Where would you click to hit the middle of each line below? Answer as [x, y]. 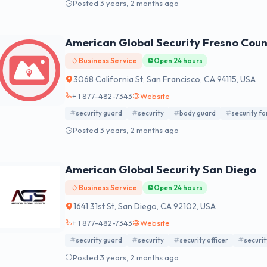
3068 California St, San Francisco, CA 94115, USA [164, 79]
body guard [198, 113]
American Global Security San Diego [161, 169]
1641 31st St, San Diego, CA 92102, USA [145, 206]
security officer [204, 240]
